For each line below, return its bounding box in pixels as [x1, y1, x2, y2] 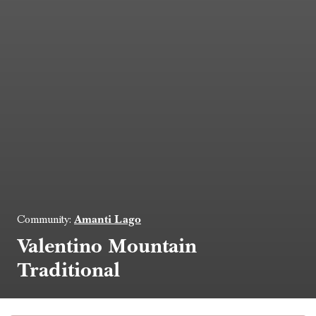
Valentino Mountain [17, 232, 197, 258]
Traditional [17, 256, 120, 282]
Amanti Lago [74, 212, 141, 226]
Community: [17, 212, 74, 226]
